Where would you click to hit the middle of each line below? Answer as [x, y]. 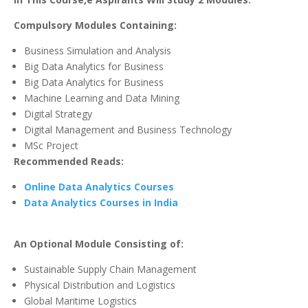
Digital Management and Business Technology [128, 130]
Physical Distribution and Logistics [100, 285]
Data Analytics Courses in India [101, 203]
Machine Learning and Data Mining [102, 98]
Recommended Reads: [69, 162]
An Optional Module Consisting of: [99, 244]
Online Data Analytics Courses [99, 187]
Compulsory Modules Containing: [95, 25]
